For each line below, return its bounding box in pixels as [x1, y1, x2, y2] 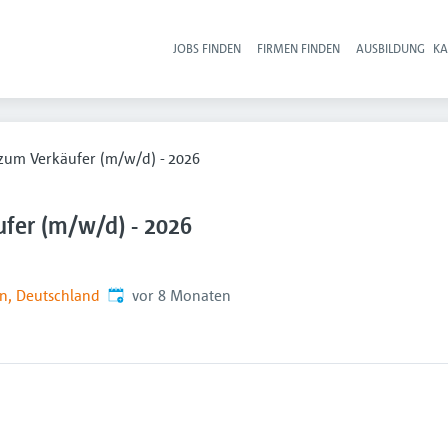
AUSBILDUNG [356, 40, 426, 56]
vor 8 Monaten [132, 285, 231, 305]
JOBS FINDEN [173, 40, 242, 56]
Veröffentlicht [107, 284, 199, 304]
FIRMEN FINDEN [257, 40, 341, 56]
